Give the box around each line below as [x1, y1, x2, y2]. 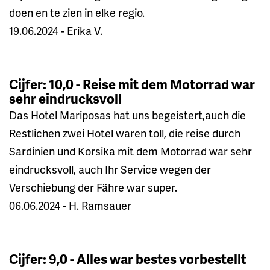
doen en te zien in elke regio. [9, 4, 145, 20]
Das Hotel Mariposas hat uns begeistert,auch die [9, 107, 246, 122]
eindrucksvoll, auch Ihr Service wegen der [9, 161, 211, 177]
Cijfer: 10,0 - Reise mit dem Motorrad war [9, 74, 255, 93]
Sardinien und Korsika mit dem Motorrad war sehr [9, 143, 252, 159]
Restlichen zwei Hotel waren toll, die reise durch [9, 125, 240, 140]
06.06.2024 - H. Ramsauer [9, 197, 131, 213]
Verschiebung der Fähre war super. [9, 179, 177, 195]
